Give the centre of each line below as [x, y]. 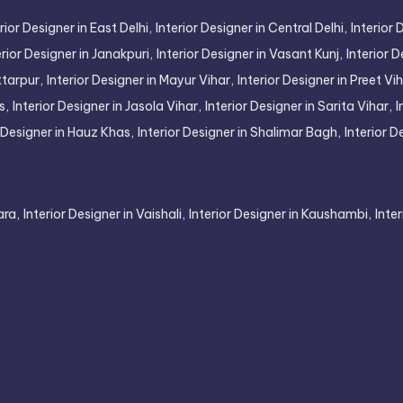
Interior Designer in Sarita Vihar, [299, 106]
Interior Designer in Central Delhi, [251, 28]
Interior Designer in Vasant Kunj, [250, 54]
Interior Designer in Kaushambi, [280, 214]
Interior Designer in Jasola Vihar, [107, 106]
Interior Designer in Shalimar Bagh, [239, 132]
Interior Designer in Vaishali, [104, 214]
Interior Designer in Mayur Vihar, [140, 80]
